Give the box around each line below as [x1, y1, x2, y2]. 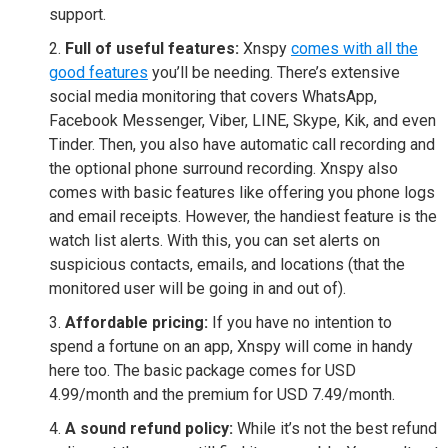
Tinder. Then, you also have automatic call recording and [48, 134, 435, 154]
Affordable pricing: [64, 312, 208, 332]
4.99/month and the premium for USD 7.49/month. [48, 384, 395, 404]
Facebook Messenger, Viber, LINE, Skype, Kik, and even [48, 110, 436, 130]
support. [48, 4, 106, 24]
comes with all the [290, 38, 418, 58]
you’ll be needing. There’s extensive [147, 62, 400, 82]
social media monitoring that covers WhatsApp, [48, 86, 377, 106]
